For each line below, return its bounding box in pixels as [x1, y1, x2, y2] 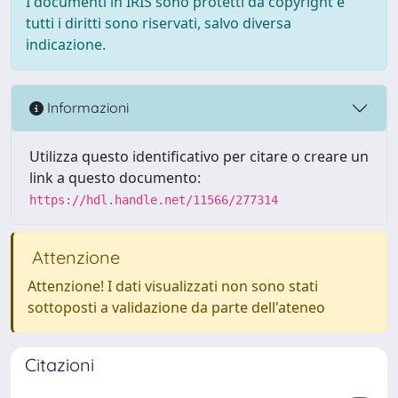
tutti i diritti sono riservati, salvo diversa [26, 12, 291, 33]
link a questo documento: [29, 167, 201, 187]
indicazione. [26, 34, 106, 54]
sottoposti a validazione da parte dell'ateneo [28, 297, 325, 317]
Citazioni [25, 353, 94, 376]
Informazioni [44, 99, 129, 117]
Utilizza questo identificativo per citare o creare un [29, 146, 369, 166]
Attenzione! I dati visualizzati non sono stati [28, 275, 318, 296]
